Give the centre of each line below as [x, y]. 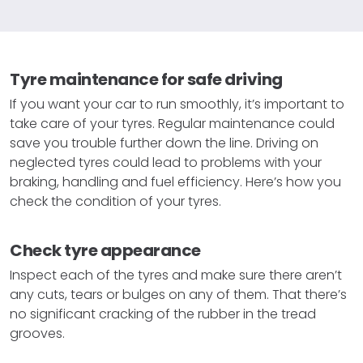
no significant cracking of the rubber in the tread [163, 314]
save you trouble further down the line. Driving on [164, 143]
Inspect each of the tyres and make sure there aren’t [176, 275]
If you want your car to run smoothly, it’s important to [177, 104]
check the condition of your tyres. [115, 201]
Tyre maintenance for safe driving [146, 79]
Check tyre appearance [105, 250]
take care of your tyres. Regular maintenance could [172, 123]
